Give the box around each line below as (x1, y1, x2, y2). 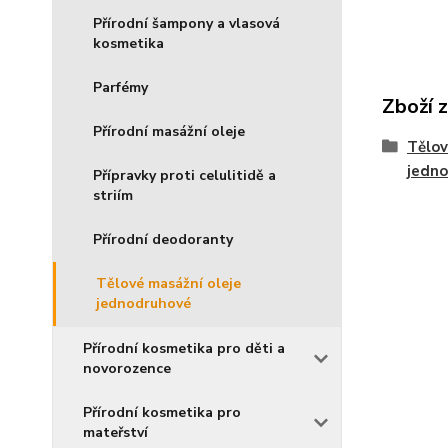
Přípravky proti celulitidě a (93, 166, 276, 185)
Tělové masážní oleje (96, 274, 241, 293)
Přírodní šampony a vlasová (93, 14, 280, 33)
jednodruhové (96, 294, 191, 313)
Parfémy (93, 78, 148, 97)
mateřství (83, 423, 148, 442)
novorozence (83, 359, 171, 378)
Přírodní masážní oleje (93, 122, 245, 141)
